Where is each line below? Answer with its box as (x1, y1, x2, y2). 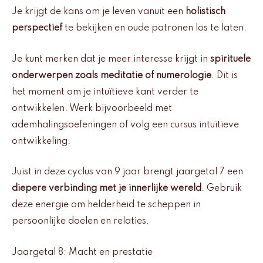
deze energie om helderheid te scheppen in (12, 200, 201, 210)
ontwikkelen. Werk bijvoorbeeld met (12, 103, 172, 113)
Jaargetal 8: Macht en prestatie (12, 247, 153, 257)
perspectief (12, 23, 62, 33)
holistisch (186, 7, 225, 17)
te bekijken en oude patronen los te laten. (62, 23, 247, 33)
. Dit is (211, 70, 238, 80)
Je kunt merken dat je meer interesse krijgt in (12, 54, 210, 64)
